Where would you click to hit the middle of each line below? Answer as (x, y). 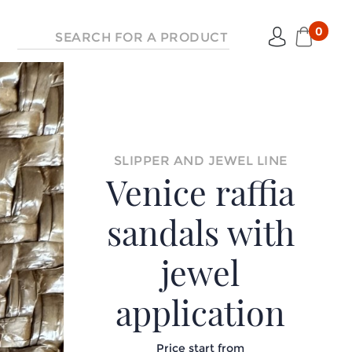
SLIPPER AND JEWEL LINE (200, 161)
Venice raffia (201, 192)
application (201, 312)
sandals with (200, 232)
